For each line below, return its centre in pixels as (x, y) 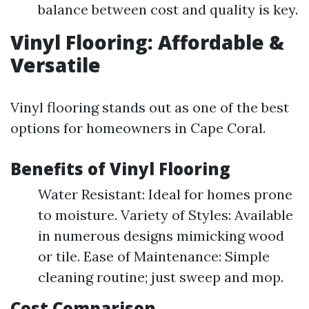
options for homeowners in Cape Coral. (138, 128)
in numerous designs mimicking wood (161, 236)
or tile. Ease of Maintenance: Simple (154, 256)
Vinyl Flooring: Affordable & (147, 42)
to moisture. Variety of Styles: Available (166, 215)
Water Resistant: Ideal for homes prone (165, 194)
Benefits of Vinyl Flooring (120, 169)
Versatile (56, 65)
